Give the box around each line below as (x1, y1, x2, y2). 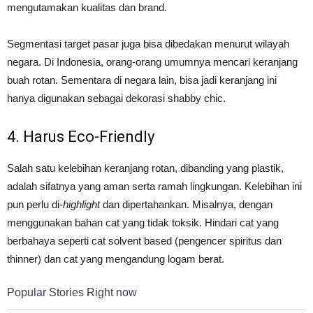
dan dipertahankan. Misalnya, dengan (100, 198, 272, 211)
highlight (63, 198, 100, 211)
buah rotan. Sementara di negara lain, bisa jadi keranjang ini (7, 74, 277, 87)
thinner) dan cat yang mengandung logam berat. (7, 253, 224, 265)
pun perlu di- (7, 198, 63, 211)
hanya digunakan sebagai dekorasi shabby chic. (7, 92, 226, 105)
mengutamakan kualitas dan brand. (7, 1, 167, 14)
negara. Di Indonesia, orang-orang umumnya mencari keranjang (7, 56, 298, 68)
